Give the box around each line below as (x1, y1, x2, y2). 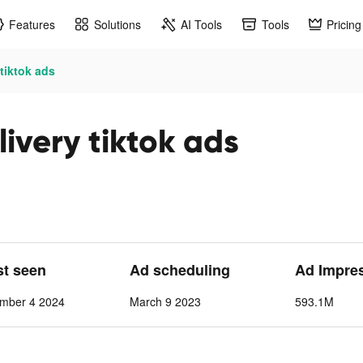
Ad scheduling (130, 259, 231, 280)
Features (9, 15, 55, 32)
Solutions (94, 15, 141, 32)
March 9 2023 (130, 293, 202, 310)
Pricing (327, 15, 361, 32)
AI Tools (181, 15, 222, 32)
